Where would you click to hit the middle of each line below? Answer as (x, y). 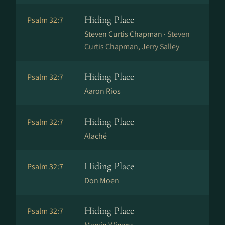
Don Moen (102, 181)
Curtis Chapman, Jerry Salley (132, 46)
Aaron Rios (102, 91)
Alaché (96, 136)
